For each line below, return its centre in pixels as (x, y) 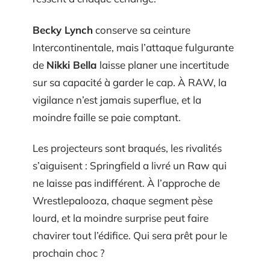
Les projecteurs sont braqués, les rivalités (127, 148)
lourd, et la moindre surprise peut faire (121, 218)
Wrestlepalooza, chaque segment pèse (123, 201)
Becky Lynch (63, 30)
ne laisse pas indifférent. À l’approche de (126, 183)
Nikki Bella (72, 64)
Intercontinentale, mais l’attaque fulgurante (133, 47)
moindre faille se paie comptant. (107, 117)
